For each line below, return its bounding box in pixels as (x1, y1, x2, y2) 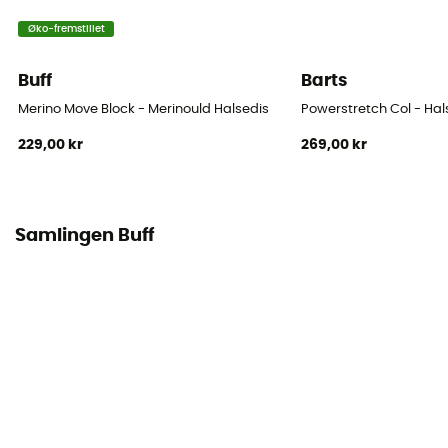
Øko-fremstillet (27, 23, 105, 34)
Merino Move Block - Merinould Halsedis (18, 103, 270, 117)
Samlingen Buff (15, 227, 154, 246)
